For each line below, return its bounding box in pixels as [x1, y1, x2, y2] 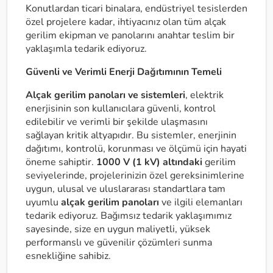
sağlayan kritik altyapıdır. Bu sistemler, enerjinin [26, 129, 236, 142]
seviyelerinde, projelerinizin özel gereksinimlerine [26, 169, 244, 182]
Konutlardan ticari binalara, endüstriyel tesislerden [26, 2, 247, 15]
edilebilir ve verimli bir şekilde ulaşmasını [26, 115, 208, 129]
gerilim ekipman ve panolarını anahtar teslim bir [26, 29, 235, 42]
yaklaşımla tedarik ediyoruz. [26, 42, 147, 55]
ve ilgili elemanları [159, 196, 243, 209]
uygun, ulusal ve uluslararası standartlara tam [26, 182, 225, 196]
